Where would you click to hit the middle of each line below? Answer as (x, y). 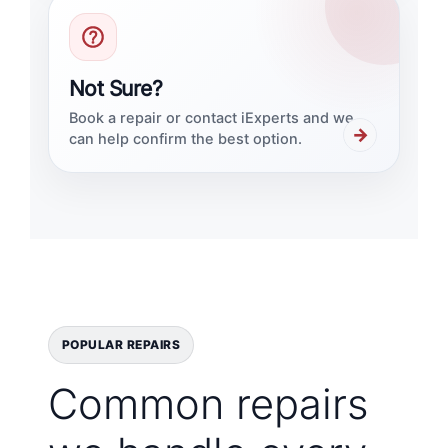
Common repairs (207, 404)
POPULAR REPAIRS (121, 345)
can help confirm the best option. (185, 139)
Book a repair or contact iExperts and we (211, 118)
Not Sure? (115, 89)
